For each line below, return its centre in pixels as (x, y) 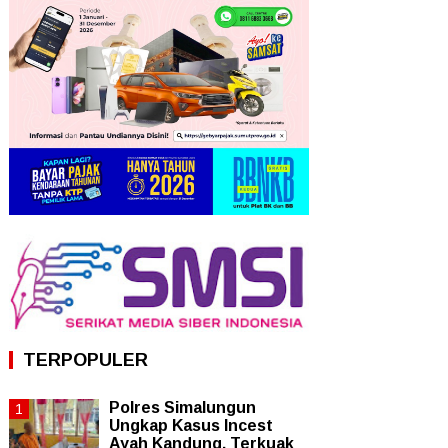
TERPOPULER (85, 360)
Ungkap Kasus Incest (191, 426)
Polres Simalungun (182, 408)
